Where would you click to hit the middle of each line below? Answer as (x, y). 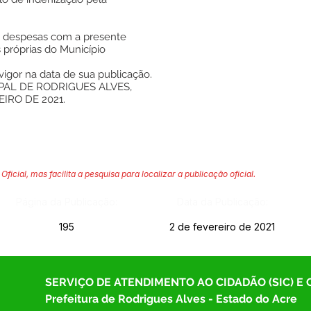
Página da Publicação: (66, 202)
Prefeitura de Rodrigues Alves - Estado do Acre (171, 299)
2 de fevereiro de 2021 (222, 227)
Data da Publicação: (222, 202)
